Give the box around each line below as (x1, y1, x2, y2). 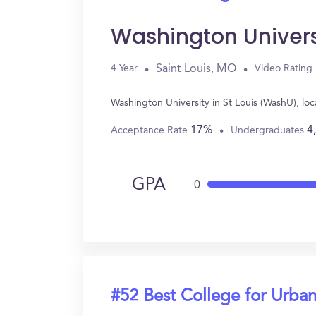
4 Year (111, 63, 138, 73)
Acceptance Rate (111, 125, 190, 135)
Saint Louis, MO (156, 63, 236, 75)
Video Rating (255, 63, 312, 73)
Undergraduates (231, 125, 307, 135)
